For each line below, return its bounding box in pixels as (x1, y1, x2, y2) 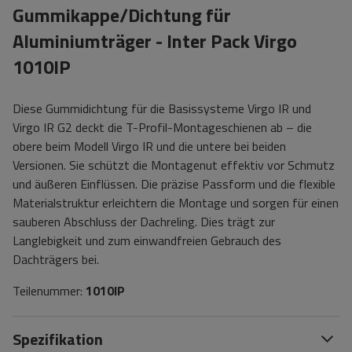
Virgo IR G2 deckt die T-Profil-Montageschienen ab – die (13, 118, 312, 137)
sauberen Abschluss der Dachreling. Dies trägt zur (13, 212, 275, 231)
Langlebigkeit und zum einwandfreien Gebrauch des (13, 231, 281, 250)
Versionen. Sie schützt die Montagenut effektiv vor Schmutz (13, 156, 335, 174)
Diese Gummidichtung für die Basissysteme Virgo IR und (13, 99, 311, 118)
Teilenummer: (13, 281, 86, 300)
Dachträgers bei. (13, 250, 99, 269)
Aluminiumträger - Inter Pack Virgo (13, 27, 297, 55)
